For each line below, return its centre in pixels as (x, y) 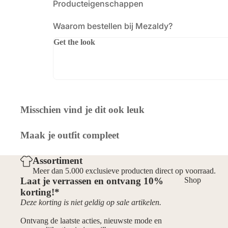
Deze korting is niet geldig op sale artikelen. (91, 203)
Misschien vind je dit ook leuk (82, 110)
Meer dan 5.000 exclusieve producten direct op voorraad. (124, 171)
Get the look (74, 42)
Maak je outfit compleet (70, 135)
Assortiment (58, 161)
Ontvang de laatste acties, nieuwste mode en (91, 221)
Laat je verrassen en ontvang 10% (92, 181)
